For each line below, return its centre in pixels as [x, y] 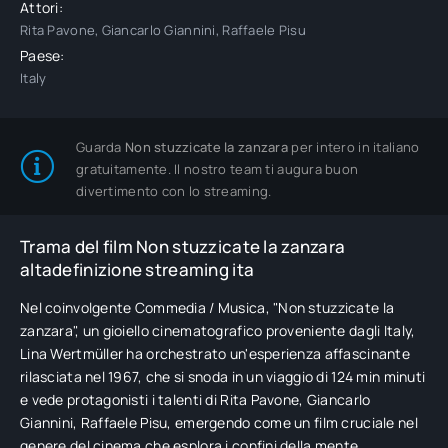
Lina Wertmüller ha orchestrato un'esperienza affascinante [215, 353]
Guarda [100, 147]
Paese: [42, 55]
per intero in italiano [353, 147]
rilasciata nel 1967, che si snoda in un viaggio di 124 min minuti [223, 376]
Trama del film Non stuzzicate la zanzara [183, 246]
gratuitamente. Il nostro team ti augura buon [217, 169]
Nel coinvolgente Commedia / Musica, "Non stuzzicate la [207, 307]
